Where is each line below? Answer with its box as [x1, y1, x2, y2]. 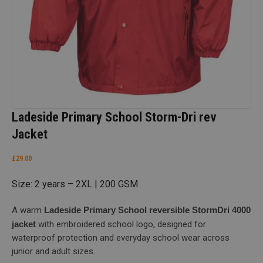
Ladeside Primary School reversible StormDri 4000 [44, 205, 251, 215]
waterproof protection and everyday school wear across [12, 232, 230, 244]
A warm [12, 205, 44, 216]
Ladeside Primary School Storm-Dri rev [12, 109, 217, 124]
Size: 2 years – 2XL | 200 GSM [12, 178, 138, 190]
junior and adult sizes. [12, 246, 95, 257]
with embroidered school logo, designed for [36, 219, 206, 230]
